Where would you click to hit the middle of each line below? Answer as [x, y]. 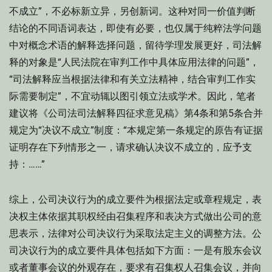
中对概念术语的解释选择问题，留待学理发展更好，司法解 [135, 45]
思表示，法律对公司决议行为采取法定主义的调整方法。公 [135, 233]
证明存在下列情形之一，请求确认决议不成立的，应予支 [131, 147]
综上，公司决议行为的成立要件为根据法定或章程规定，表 [135, 199]
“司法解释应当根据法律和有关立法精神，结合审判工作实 [132, 79]
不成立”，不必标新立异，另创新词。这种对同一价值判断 [132, 11]
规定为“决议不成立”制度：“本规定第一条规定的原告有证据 [136, 130]
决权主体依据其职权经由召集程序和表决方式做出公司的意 [135, 216]
